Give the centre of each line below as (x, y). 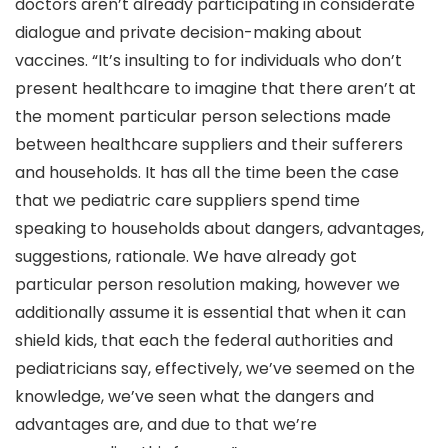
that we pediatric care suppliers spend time (187, 200)
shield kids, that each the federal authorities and (204, 340)
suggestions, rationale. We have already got (186, 256)
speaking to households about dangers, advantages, (219, 228)
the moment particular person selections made (203, 116)
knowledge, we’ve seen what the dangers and (194, 396)
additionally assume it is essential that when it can (210, 312)
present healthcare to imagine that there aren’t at (215, 88)
